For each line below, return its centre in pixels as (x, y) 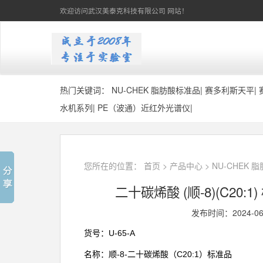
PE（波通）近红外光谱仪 (144, 107)
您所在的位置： (114, 166)
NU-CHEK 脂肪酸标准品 (156, 90)
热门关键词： (86, 90)
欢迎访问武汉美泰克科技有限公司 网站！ (124, 10)
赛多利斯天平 (230, 90)
